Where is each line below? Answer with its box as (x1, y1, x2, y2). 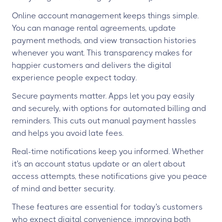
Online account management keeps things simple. (12, 11, 199, 20)
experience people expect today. (12, 73, 137, 82)
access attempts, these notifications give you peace (12, 171, 207, 181)
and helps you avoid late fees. (12, 128, 123, 138)
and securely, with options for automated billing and (12, 104, 206, 113)
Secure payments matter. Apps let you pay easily (12, 91, 195, 101)
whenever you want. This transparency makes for (12, 48, 193, 57)
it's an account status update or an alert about (12, 159, 185, 168)
